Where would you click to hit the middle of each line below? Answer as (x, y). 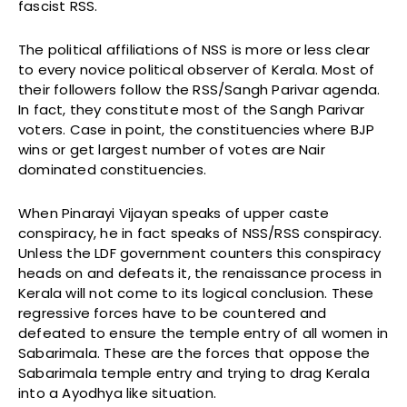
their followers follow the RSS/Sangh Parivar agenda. (199, 90)
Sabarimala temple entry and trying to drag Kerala (194, 373)
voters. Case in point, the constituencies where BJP (197, 130)
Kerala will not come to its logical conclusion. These (196, 293)
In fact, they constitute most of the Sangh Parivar (192, 110)
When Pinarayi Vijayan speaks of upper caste (174, 213)
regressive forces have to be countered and (173, 313)
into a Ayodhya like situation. (117, 393)
